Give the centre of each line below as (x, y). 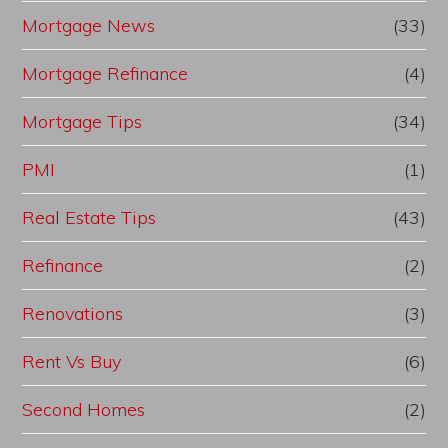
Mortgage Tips (82, 122)
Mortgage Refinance (105, 74)
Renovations (73, 314)
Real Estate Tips (89, 218)
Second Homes (84, 410)
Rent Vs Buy (72, 362)
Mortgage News (89, 26)
